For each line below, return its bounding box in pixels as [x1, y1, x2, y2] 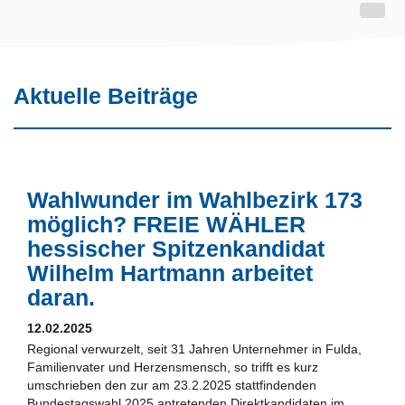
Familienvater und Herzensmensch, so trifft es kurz [27, 359, 318, 374]
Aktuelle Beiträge [14, 82, 198, 108]
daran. [27, 284, 95, 310]
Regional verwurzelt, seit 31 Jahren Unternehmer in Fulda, [27, 341, 362, 356]
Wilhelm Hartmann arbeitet [27, 259, 313, 286]
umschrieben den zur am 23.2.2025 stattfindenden [27, 377, 316, 392]
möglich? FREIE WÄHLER [27, 211, 306, 237]
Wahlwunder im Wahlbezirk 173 [27, 186, 363, 212]
